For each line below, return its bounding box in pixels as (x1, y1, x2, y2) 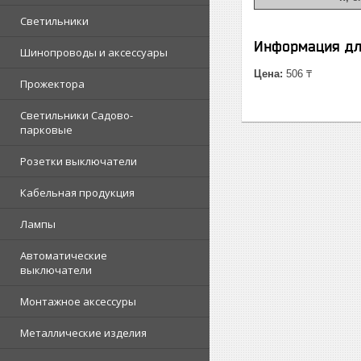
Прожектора (20, 77, 85, 91)
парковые (20, 122, 73, 137)
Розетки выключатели (20, 154, 137, 168)
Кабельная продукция (20, 185, 135, 200)
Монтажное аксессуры (20, 294, 136, 309)
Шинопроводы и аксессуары (20, 45, 168, 60)
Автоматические (20, 248, 107, 263)
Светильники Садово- (20, 108, 133, 122)
